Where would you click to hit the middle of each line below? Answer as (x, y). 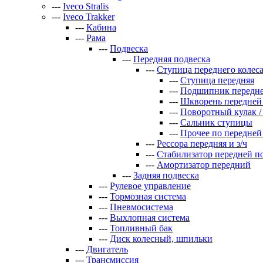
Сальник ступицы (216, 122)
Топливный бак (141, 228)
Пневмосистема (141, 207)
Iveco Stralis (86, 6)
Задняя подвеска (166, 175)
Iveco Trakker (89, 17)
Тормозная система (148, 196)
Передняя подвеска (172, 59)
